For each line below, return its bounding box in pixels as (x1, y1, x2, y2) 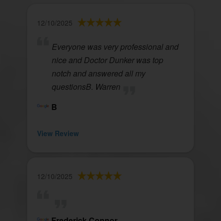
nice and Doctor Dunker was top (52, 54, 163, 66)
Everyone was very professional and (52, 40, 179, 52)
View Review (37, 128, 79, 138)
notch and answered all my (52, 67, 146, 79)
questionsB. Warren (52, 80, 120, 92)
